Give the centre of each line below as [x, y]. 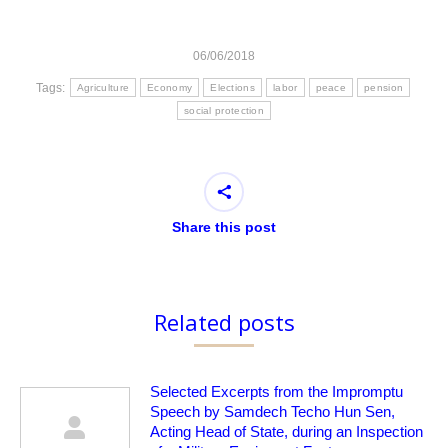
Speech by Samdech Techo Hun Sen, [272, 412]
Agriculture [103, 88]
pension [384, 88]
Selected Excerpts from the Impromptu [276, 392]
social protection [224, 111]
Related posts [224, 322]
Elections [232, 88]
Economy [170, 88]
